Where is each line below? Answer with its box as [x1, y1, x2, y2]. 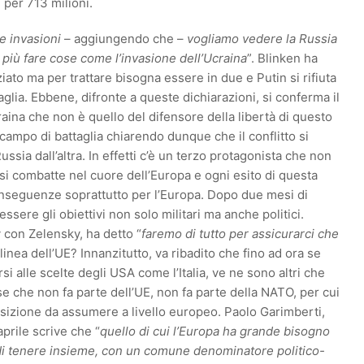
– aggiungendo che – [61, 31, 187, 46]
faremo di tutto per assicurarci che [141, 226, 339, 241]
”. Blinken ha [247, 50, 318, 66]
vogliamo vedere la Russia [187, 31, 337, 46]
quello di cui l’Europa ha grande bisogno [100, 323, 330, 339]
